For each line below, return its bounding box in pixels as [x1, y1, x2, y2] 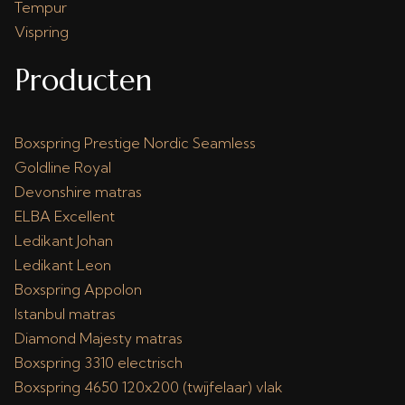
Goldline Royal [14, 158, 111, 176]
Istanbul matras [14, 305, 116, 323]
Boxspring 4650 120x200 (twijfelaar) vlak [14, 378, 283, 396]
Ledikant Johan [14, 231, 113, 250]
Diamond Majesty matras [14, 329, 183, 347]
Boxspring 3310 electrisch [14, 353, 183, 372]
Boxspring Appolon [14, 280, 142, 298]
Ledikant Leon [14, 256, 111, 274]
